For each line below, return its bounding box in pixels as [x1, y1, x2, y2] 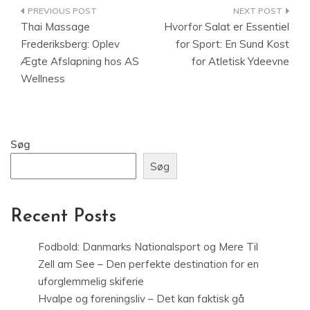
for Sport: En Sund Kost [176, 37, 289, 51]
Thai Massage [21, 20, 90, 33]
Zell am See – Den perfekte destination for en [38, 257, 259, 271]
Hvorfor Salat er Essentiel [164, 20, 289, 33]
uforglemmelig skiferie [38, 275, 144, 289]
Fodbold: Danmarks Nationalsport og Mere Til [38, 240, 258, 254]
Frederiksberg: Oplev [21, 37, 120, 51]
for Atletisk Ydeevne [192, 55, 289, 68]
